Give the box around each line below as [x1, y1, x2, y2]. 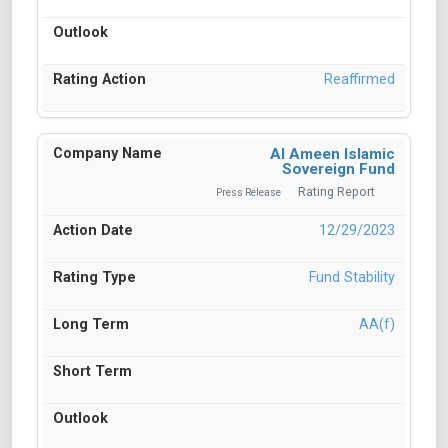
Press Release [216, 187, 281, 199]
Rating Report [298, 185, 375, 200]
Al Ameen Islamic [270, 145, 395, 164]
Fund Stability [309, 269, 395, 287]
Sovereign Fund [282, 160, 395, 179]
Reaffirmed [324, 71, 395, 89]
